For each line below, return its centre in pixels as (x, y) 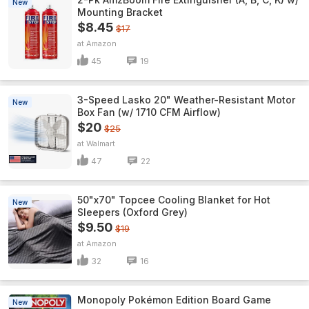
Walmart (101, 143)
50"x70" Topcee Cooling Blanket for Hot (174, 200)
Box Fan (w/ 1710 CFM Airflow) (149, 112)
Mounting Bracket (120, 12)
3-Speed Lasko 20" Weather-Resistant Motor (186, 100)
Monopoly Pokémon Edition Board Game (174, 300)
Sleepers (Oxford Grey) (132, 212)
